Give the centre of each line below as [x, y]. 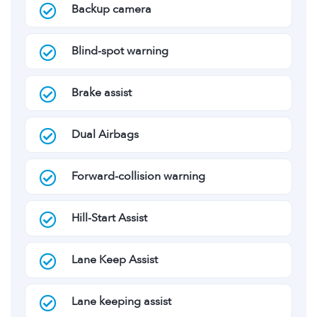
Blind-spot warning [120, 51]
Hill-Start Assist [109, 218]
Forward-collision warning [138, 176]
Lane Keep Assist [115, 260]
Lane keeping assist [121, 301]
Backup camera [111, 9]
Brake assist [102, 93]
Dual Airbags [105, 134]
